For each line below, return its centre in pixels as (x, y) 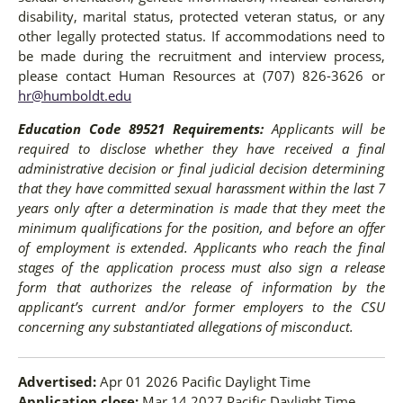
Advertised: (57, 381)
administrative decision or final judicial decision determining (201, 169)
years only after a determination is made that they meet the (201, 208)
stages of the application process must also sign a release (201, 268)
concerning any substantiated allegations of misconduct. (186, 327)
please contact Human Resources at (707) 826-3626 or (201, 76)
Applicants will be (328, 129)
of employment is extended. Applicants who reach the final (201, 248)
